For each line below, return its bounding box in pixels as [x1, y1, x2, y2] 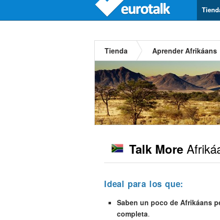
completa [117, 209, 148, 219]
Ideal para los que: [104, 178, 184, 190]
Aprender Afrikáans [152, 46, 217, 55]
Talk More [129, 140, 183, 157]
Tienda [105, 46, 128, 55]
